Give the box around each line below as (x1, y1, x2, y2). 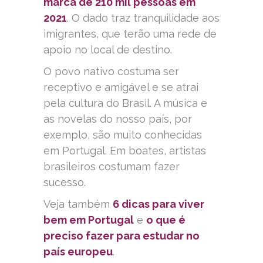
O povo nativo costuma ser (43, 65, 179, 78)
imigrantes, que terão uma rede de (43, 28, 217, 41)
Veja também (43, 198, 113, 211)
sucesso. (43, 176, 86, 189)
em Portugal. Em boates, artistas (43, 144, 206, 157)
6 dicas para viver (113, 198, 204, 211)
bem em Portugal (43, 214, 134, 227)
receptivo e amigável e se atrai (43, 81, 198, 94)
